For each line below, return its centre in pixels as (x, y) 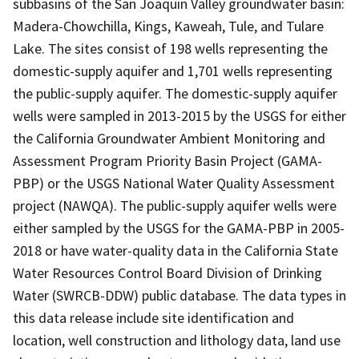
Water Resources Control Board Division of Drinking (167, 272)
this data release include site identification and (153, 317)
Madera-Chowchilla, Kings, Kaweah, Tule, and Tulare (168, 26)
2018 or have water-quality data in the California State (175, 250)
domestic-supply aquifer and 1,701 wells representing (173, 71)
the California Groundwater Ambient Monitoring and (169, 138)
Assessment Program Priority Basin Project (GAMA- (167, 160)
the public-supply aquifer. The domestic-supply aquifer (175, 93)
